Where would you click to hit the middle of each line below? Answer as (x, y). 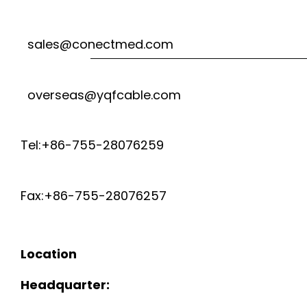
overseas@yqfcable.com (101, 95)
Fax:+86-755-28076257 (94, 196)
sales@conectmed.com (97, 44)
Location (49, 254)
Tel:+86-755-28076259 (92, 145)
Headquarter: (65, 285)
